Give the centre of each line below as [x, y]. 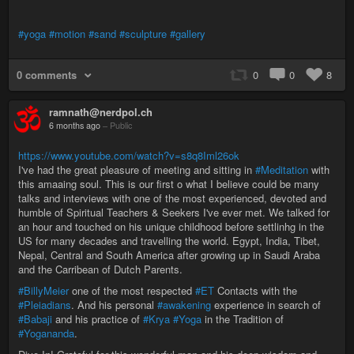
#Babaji [35, 318]
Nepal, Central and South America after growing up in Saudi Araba [169, 254]
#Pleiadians [45, 304]
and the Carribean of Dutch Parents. [100, 269]
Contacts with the [256, 290]
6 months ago [75, 125]
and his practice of [98, 318]
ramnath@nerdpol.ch [101, 111]
